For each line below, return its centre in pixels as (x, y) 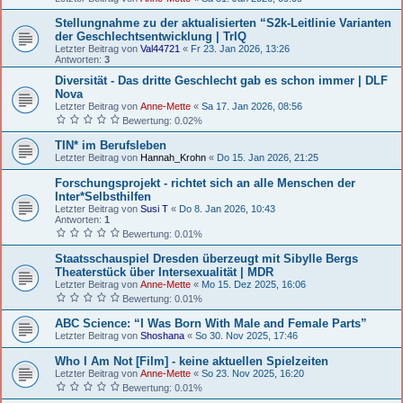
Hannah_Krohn (173, 157)
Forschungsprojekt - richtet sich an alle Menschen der (205, 183)
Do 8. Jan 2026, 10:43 (227, 208)
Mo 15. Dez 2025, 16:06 (254, 284)
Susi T (154, 208)
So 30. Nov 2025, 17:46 (246, 335)
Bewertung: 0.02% (161, 120)
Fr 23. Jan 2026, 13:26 (240, 48)
